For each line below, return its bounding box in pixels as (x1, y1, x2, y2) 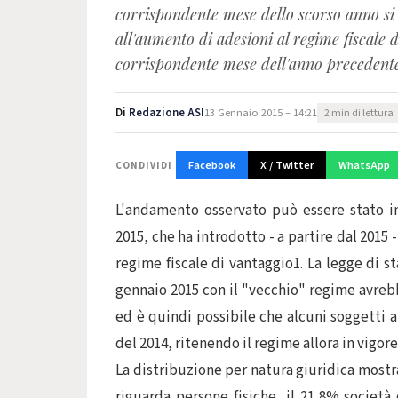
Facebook (188, 157, 235, 173)
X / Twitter (260, 157, 314, 173)
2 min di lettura (324, 105, 394, 121)
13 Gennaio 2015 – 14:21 (204, 105, 317, 121)
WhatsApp (338, 157, 390, 173)
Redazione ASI (129, 105, 204, 121)
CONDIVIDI (115, 158, 172, 172)
